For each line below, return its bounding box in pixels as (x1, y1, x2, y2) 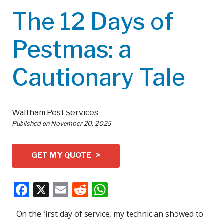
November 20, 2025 (51, 119, 111, 127)
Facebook (29, 178, 98, 200)
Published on (12, 119, 51, 127)
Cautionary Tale (12, 63, 185, 91)
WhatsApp (108, 178, 183, 200)
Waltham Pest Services (12, 108, 98, 117)
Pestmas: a (12, 35, 131, 64)
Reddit (88, 178, 136, 200)
